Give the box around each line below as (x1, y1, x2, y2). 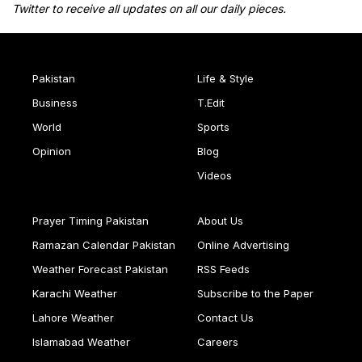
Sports (197, 120, 229, 134)
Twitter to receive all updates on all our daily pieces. (12, 2, 286, 16)
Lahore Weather (32, 311, 114, 325)
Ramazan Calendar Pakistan (32, 238, 175, 252)
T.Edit (197, 96, 225, 110)
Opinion (32, 145, 71, 158)
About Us (197, 214, 243, 228)
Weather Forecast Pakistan (32, 263, 168, 276)
